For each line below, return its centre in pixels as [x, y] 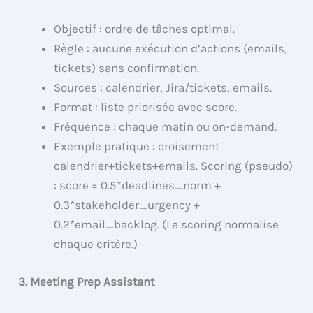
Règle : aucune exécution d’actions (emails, [171, 49]
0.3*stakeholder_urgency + [127, 205]
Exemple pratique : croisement [137, 146]
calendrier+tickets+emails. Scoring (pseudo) [174, 166]
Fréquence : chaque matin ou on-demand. [166, 127]
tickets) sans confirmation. [127, 68]
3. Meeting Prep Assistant [87, 281]
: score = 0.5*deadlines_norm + [138, 185]
